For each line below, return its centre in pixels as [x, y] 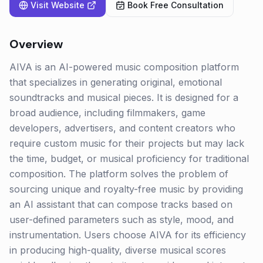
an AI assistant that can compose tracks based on [121, 204]
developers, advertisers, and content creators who [122, 128]
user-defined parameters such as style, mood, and [122, 220]
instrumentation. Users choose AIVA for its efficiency [128, 235]
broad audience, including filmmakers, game [107, 113]
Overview [36, 44]
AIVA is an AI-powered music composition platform [124, 67]
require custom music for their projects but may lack [127, 143]
